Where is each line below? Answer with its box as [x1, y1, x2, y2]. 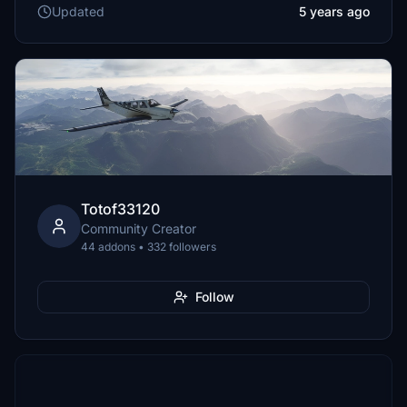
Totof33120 [81, 200, 160, 218]
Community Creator [81, 221, 196, 236]
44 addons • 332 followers [81, 240, 216, 253]
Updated [52, 4, 104, 19]
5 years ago [299, 4, 370, 19]
